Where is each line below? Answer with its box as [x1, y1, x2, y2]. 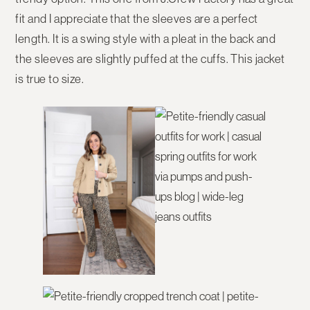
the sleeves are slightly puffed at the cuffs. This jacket [15, 52, 285, 66]
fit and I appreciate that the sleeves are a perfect [15, 12, 258, 26]
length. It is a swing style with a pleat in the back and [15, 32, 276, 46]
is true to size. [15, 72, 84, 86]
